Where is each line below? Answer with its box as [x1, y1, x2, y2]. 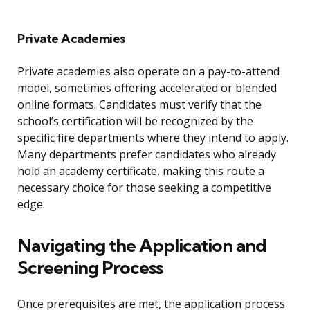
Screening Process [17, 256, 163, 280]
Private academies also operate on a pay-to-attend [17, 64, 280, 80]
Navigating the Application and [17, 234, 266, 257]
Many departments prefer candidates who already [17, 147, 276, 163]
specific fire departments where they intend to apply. [17, 130, 289, 146]
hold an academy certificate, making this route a [17, 163, 264, 179]
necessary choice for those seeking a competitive [17, 180, 271, 196]
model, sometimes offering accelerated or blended [17, 80, 277, 96]
